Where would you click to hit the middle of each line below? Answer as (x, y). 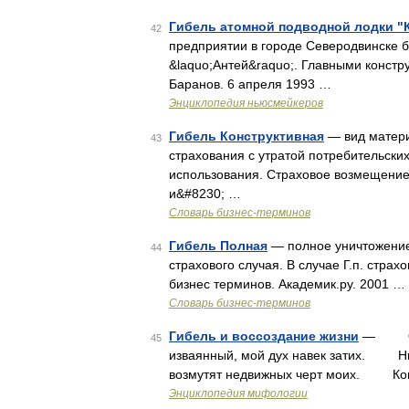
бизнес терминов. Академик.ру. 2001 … (287, 284)
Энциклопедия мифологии (238, 393)
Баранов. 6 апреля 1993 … (250, 84)
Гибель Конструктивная (246, 136)
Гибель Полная (218, 246)
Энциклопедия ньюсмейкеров (246, 103)
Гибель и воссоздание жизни (264, 336)
